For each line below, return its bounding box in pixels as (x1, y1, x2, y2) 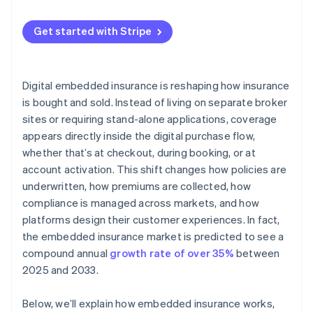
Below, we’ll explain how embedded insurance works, (22, 296, 275, 311)
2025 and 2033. (22, 263, 99, 277)
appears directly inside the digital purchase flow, (22, 129, 256, 143)
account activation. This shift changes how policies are (22, 162, 287, 177)
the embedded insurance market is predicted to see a (22, 229, 284, 244)
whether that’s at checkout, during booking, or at (22, 145, 256, 160)
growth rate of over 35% (110, 246, 234, 261)
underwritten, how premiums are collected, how (22, 179, 252, 194)
